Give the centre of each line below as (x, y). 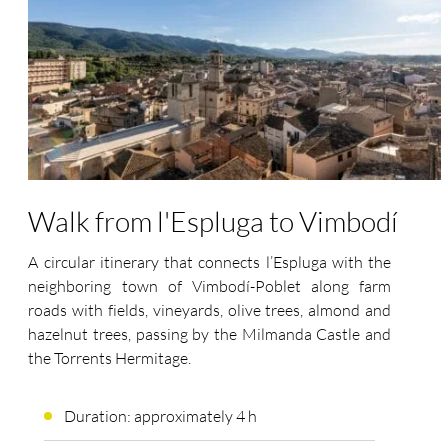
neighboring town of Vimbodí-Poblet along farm (209, 286)
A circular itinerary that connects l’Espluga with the (209, 262)
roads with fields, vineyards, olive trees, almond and (209, 310)
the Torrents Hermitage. (110, 358)
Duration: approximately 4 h (160, 415)
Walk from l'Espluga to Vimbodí (213, 221)
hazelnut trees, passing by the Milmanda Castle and (209, 334)
